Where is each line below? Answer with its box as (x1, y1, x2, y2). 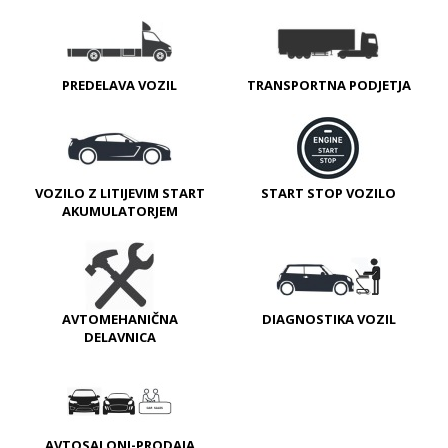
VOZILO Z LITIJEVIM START (34, 184, 205, 203)
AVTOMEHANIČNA (61, 310, 178, 329)
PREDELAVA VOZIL (62, 76, 177, 95)
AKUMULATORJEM (61, 202, 178, 221)
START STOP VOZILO (261, 184, 396, 203)
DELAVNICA (83, 328, 156, 347)
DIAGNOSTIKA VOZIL (261, 310, 396, 329)
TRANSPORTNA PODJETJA (246, 76, 411, 95)
